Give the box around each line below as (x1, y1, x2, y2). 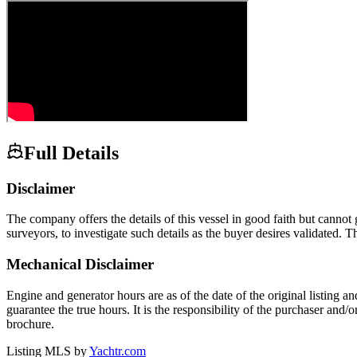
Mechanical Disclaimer (6, 256, 154, 273)
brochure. (6, 316, 54, 331)
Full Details (24, 142, 119, 163)
